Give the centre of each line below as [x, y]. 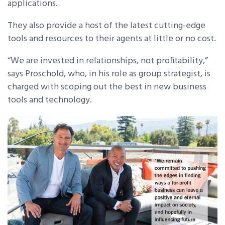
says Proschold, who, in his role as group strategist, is [109, 74]
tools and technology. [50, 100]
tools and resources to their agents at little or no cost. [112, 39]
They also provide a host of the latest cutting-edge [106, 26]
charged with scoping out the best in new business [107, 87]
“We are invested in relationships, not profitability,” [108, 61]
